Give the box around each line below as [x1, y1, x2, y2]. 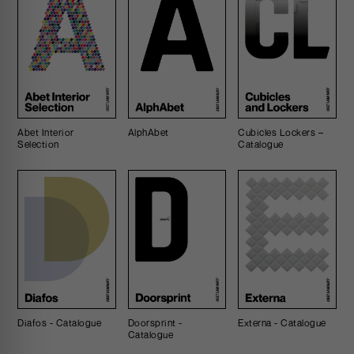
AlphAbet [127, 126, 169, 139]
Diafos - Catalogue [17, 316, 102, 329]
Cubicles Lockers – [238, 126, 324, 139]
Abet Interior [17, 126, 74, 139]
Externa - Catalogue [238, 316, 326, 329]
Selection [17, 138, 59, 151]
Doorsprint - [127, 316, 183, 329]
